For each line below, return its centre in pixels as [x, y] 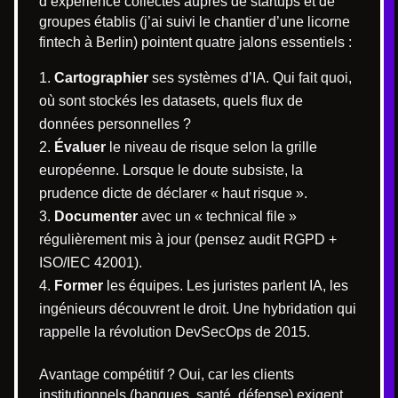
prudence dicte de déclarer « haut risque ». [173, 193]
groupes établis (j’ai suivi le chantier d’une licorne [195, 21]
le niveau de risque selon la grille [211, 147]
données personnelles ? [115, 123]
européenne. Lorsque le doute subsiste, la [171, 170]
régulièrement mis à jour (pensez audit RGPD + [188, 239]
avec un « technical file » [217, 216]
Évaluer [80, 147]
